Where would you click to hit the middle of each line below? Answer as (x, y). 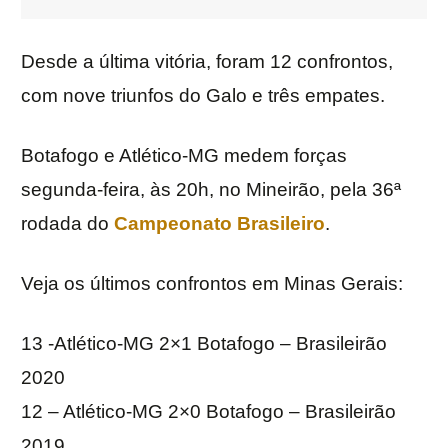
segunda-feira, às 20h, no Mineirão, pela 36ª (211, 190)
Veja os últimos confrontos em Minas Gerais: (212, 284)
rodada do (67, 224)
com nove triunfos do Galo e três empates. (203, 96)
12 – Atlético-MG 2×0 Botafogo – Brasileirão (208, 412)
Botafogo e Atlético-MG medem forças (184, 156)
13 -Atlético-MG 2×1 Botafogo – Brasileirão (204, 344)
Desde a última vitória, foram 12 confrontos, (207, 62)
